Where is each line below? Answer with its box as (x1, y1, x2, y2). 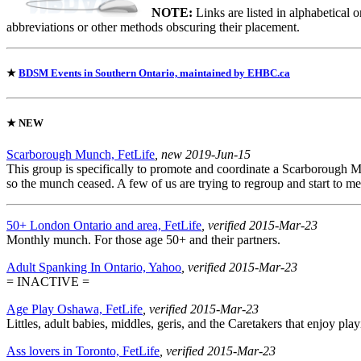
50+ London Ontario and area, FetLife (6, 218, 201, 233)
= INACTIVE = (6, 275, 89, 289)
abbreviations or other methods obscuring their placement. (6, 19, 300, 34)
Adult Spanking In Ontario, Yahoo (6, 260, 181, 275)
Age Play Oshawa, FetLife (6, 302, 143, 317)
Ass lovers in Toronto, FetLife (6, 344, 160, 359)
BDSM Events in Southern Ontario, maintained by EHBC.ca (19, 66, 290, 79)
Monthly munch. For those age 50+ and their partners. (6, 233, 280, 247)
